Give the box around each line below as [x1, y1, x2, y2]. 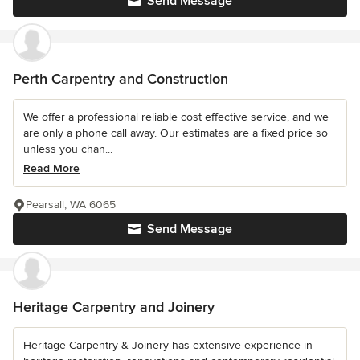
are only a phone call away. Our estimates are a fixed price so [23, 126, 328, 141]
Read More [23, 162, 80, 176]
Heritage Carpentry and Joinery [13, 298, 215, 317]
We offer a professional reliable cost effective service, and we [23, 110, 329, 125]
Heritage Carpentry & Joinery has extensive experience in [23, 338, 313, 353]
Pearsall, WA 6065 [26, 198, 116, 212]
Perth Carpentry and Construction [13, 70, 228, 88]
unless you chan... [23, 142, 112, 157]
